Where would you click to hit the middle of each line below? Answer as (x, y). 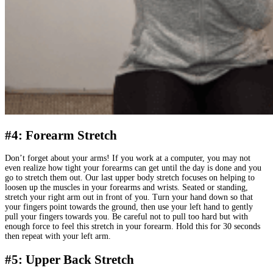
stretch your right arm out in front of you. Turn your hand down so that (129, 197)
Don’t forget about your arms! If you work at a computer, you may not (128, 158)
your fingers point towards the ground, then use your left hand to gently (129, 207)
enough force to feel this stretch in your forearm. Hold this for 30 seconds (133, 227)
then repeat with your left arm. (58, 236)
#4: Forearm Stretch (61, 135)
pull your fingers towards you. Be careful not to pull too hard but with (126, 217)
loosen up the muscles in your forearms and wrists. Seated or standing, (126, 188)
